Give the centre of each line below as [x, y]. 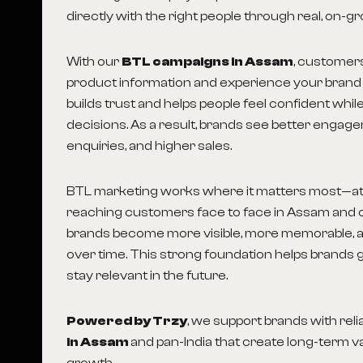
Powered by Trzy [127, 321]
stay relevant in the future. [147, 275]
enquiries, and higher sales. [149, 146]
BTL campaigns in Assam [208, 62]
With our [94, 62]
